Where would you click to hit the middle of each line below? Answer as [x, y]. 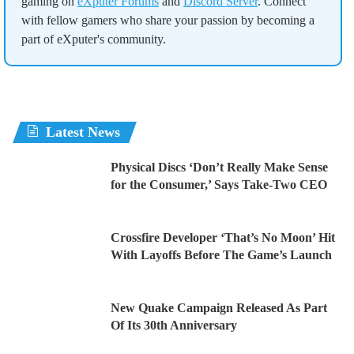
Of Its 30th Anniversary [174, 326]
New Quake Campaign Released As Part [219, 308]
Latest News [83, 132]
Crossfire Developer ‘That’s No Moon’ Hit [223, 238]
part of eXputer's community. [94, 40]
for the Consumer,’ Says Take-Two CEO [219, 185]
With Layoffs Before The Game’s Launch [221, 255]
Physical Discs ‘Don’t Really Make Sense [219, 168]
